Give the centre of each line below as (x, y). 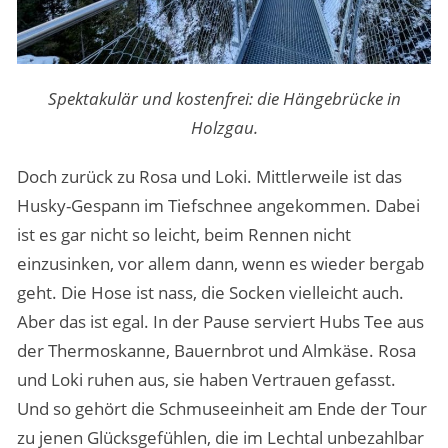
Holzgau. (224, 127)
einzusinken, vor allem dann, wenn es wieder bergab (220, 263)
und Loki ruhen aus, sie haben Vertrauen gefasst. (206, 379)
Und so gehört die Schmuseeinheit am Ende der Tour (221, 408)
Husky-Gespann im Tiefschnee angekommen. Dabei (218, 205)
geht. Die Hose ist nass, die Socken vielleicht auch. (210, 292)
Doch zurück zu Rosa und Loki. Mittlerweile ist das (209, 176)
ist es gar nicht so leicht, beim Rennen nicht (183, 234)
